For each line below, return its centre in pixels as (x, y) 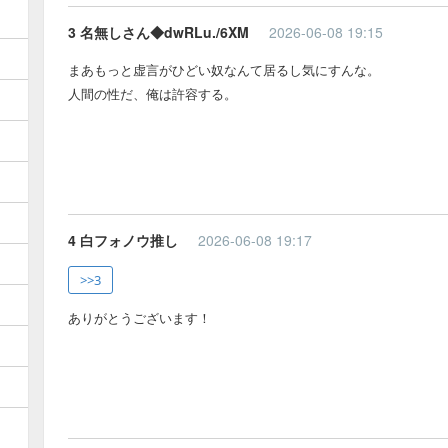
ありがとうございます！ (139, 317)
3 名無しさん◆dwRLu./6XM (158, 31)
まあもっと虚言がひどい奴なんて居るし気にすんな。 (224, 69)
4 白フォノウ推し (123, 239)
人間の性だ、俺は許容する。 (152, 93)
